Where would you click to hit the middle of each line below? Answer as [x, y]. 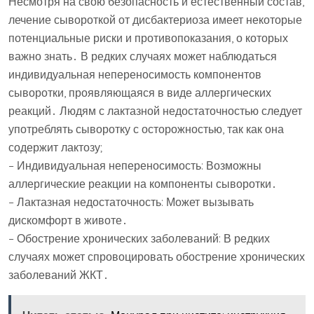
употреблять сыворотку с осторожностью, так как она [146, 129]
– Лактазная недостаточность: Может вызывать [131, 202]
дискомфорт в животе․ [68, 220]
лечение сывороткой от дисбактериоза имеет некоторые [155, 20]
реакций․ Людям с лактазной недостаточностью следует [155, 111]
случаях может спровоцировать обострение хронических [157, 257]
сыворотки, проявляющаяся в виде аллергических [140, 93]
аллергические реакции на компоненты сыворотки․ [143, 184]
